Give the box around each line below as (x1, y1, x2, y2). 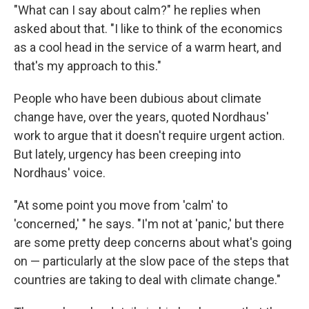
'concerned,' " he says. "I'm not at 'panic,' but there (14, 216, 284, 231)
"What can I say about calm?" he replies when (14, 2, 261, 17)
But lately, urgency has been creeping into (14, 146, 241, 161)
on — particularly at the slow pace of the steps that (14, 253, 289, 268)
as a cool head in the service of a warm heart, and (14, 39, 281, 54)
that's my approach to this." (14, 58, 161, 73)
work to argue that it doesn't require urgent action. (14, 128, 285, 143)
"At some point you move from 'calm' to (14, 197, 228, 212)
